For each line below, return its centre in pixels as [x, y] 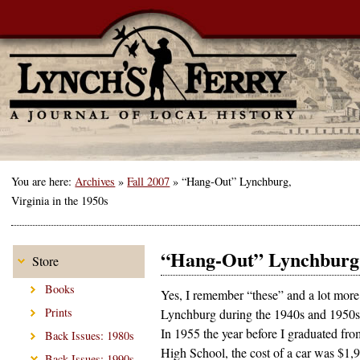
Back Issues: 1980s [90, 335]
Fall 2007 [149, 182]
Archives [95, 182]
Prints [59, 313]
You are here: [43, 182]
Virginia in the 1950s [60, 201]
